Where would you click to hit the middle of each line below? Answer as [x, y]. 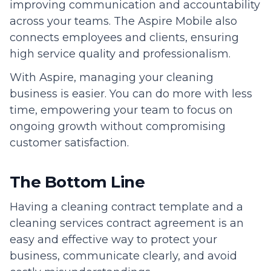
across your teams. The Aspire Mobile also [123, 21]
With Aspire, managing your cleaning [112, 77]
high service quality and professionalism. [120, 54]
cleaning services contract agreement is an [127, 223]
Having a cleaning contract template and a [126, 207]
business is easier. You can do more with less [131, 93]
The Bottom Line [77, 182]
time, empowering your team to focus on [121, 110]
